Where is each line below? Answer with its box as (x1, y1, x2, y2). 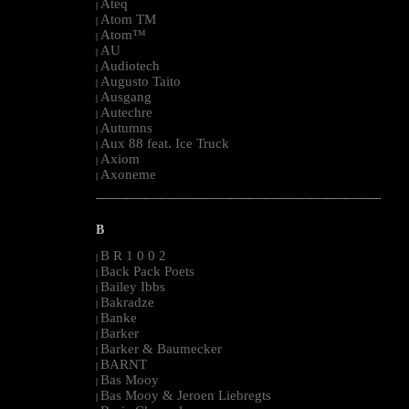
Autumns (100, 120, 152, 135)
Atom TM (100, 11, 156, 26)
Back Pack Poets (100, 263, 194, 278)
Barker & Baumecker (100, 341, 222, 356)
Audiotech (100, 58, 160, 73)
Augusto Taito (100, 73, 181, 89)
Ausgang (100, 89, 152, 104)
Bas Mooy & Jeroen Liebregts (100, 387, 271, 403)
